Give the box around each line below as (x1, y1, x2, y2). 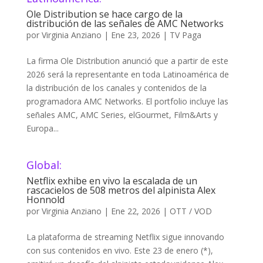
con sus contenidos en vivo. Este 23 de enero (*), (26, 245, 213, 256)
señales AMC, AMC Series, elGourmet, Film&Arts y (26, 109, 218, 120)
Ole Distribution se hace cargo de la (26, 8, 183, 21)
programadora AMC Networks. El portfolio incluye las (26, 96, 228, 107)
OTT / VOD (169, 205, 212, 217)
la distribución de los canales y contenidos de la (26, 82, 207, 93)
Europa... (26, 123, 59, 134)
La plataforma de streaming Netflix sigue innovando (26, 231, 224, 242)
